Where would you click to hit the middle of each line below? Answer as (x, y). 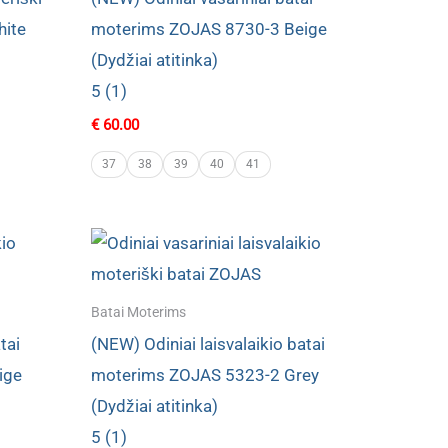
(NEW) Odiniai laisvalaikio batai (208, 343)
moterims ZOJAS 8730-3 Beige (209, 29)
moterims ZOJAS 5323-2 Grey (205, 374)
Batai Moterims (138, 312)
